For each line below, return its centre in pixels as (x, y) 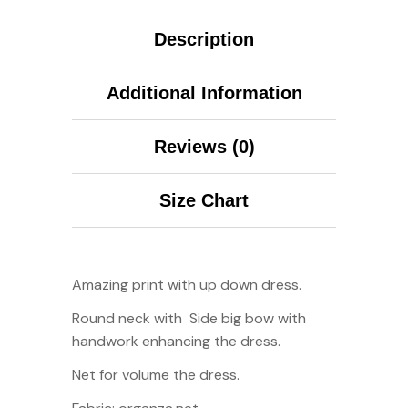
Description (204, 39)
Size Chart (204, 200)
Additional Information (204, 92)
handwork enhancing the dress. (176, 341)
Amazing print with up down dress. (187, 284)
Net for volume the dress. (156, 374)
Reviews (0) (204, 146)
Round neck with (131, 318)
